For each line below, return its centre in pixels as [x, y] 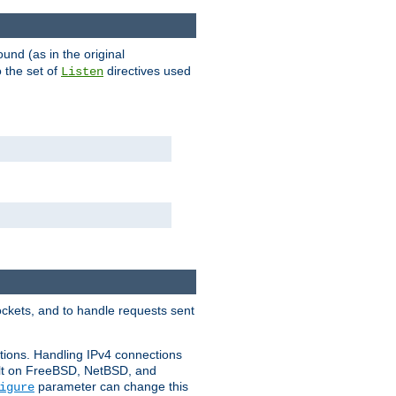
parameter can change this [111, 387]
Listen [82, 72]
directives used [147, 71]
